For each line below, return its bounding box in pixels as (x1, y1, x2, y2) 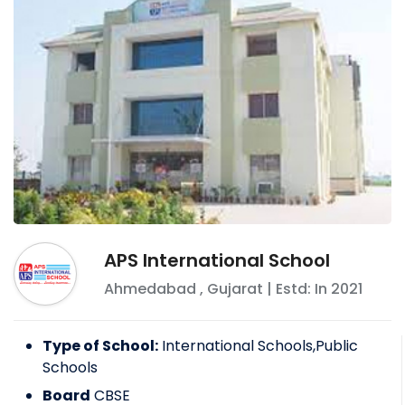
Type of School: (42, 335, 158, 357)
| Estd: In (263, 278, 331, 300)
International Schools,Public (162, 335, 358, 357)
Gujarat (207, 278, 263, 300)
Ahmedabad (104, 278, 196, 300)
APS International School (104, 248, 330, 274)
